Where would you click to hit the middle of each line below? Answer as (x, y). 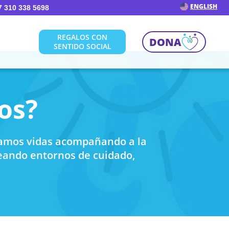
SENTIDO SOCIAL (82, 46)
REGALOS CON (82, 37)
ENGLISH (204, 6)
